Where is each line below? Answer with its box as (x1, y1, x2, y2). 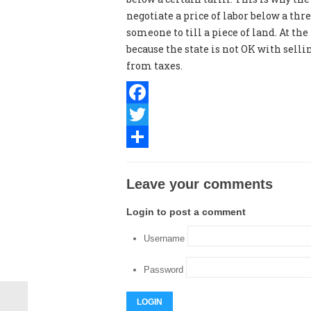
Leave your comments (126, 176, 273, 192)
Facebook (126, 108, 172, 121)
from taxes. (126, 59, 183, 72)
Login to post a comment (126, 206, 246, 217)
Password (144, 264, 183, 276)
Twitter (126, 130, 165, 143)
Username (144, 233, 185, 244)
